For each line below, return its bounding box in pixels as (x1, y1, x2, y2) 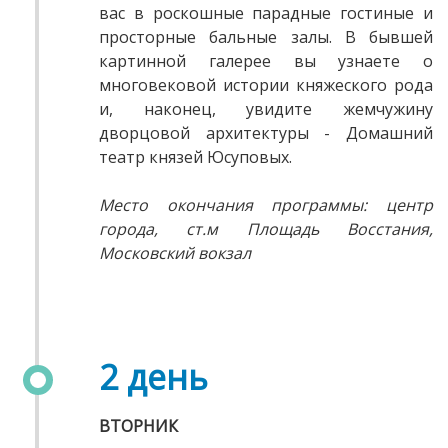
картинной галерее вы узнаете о (99, 50, 433, 73)
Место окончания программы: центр (99, 194, 433, 217)
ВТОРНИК (99, 415, 178, 438)
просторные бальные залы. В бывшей (99, 26, 433, 49)
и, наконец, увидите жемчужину (99, 98, 433, 121)
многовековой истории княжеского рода (99, 74, 433, 97)
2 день (99, 354, 208, 401)
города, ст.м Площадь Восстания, (99, 218, 433, 241)
